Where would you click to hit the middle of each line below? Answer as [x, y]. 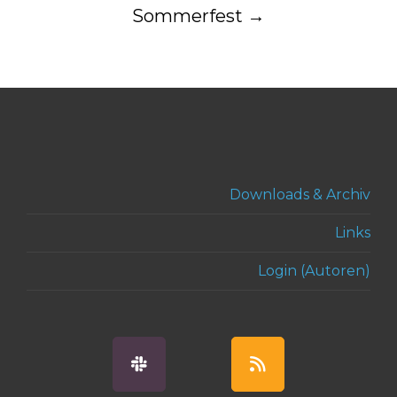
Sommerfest [190, 16]
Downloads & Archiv [300, 194]
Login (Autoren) [314, 270]
